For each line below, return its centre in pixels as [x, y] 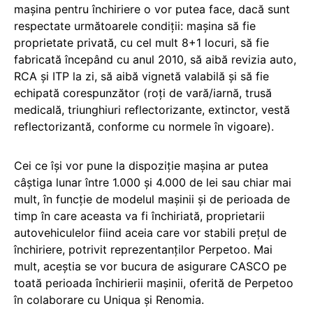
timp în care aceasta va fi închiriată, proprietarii [139, 216]
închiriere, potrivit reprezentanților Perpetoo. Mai [143, 249]
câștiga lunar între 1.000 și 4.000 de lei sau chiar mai [153, 182]
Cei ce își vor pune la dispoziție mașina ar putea [141, 165]
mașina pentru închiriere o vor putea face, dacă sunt [152, 9]
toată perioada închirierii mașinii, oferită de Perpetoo [154, 283]
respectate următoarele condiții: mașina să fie [135, 26]
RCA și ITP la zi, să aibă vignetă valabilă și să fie [141, 76]
